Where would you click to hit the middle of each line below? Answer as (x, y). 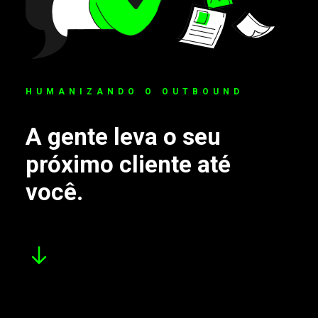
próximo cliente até (128, 164)
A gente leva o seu (123, 137)
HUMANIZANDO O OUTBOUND (135, 92)
